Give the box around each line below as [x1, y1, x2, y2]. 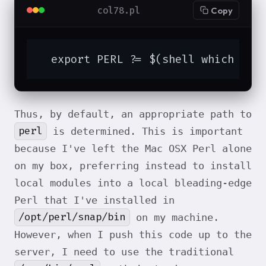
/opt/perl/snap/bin [18, 210, 126, 224]
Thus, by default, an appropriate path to [14, 107, 252, 120]
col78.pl [97, 4, 141, 17]
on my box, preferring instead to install [14, 159, 252, 172]
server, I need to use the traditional [14, 245, 234, 258]
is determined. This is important [46, 125, 243, 137]
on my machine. [129, 211, 219, 223]
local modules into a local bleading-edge [14, 176, 252, 189]
